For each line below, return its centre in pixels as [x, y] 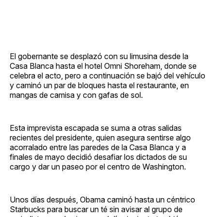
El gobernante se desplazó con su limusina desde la [99, 56]
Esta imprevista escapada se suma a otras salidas [96, 128]
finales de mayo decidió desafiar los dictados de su [98, 157]
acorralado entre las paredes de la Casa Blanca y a [98, 147]
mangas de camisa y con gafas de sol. [76, 95]
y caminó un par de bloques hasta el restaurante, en [99, 85]
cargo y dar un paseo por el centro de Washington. [98, 166]
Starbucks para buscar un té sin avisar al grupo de [96, 209]
